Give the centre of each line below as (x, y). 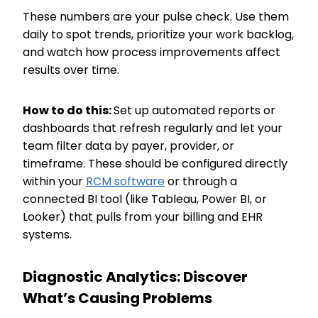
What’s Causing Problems (120, 298)
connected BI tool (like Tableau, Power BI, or (145, 199)
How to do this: (68, 110)
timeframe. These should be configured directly (155, 164)
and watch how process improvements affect (152, 52)
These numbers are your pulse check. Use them (156, 17)
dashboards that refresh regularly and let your (153, 128)
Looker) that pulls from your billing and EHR (143, 217)
